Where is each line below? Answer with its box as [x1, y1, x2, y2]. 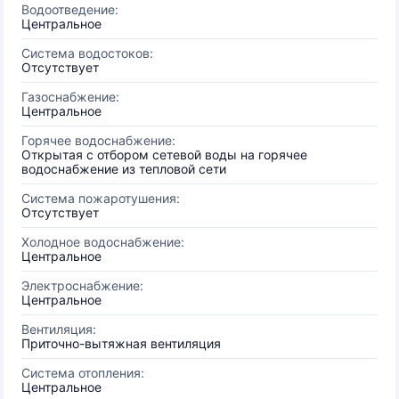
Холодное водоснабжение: [21, 234, 184, 249]
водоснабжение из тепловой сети [21, 161, 226, 176]
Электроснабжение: [21, 278, 143, 293]
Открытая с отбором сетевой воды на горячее [21, 147, 307, 162]
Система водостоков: [21, 45, 153, 61]
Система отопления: [21, 365, 144, 380]
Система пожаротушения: [21, 191, 180, 206]
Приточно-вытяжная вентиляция [21, 336, 221, 351]
